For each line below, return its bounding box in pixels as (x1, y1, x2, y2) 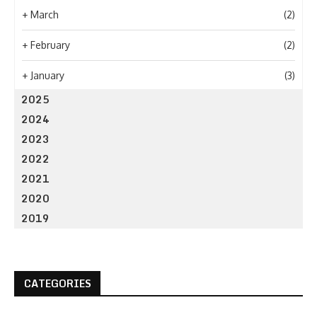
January (30, 69, 64, 81)
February (30, 39, 70, 51)
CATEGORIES (24, 275, 91, 292)
